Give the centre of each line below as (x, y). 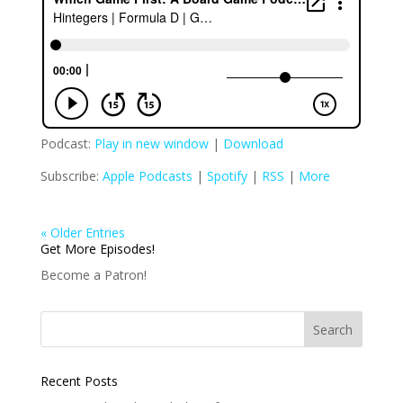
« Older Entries (82, 233)
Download (253, 143)
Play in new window (151, 143)
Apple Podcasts (147, 176)
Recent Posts (79, 381)
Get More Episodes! (97, 249)
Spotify (227, 176)
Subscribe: (71, 176)
